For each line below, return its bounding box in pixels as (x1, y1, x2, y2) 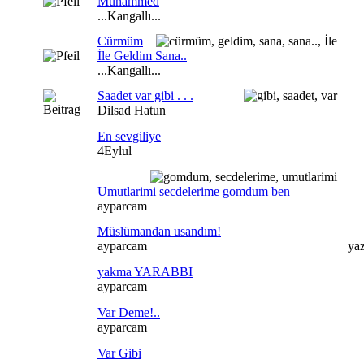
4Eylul (97, 144, 132, 158)
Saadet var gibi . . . (97, 89, 193, 102)
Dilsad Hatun (97, 103, 166, 117)
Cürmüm (97, 34, 143, 48)
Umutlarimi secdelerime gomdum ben (97, 184, 290, 198)
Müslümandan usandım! (97, 224, 221, 238)
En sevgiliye (97, 129, 161, 143)
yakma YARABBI (97, 265, 193, 279)
